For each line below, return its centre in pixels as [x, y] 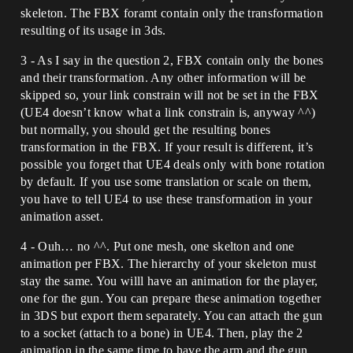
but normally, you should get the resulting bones [146, 130]
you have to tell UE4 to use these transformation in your [166, 199]
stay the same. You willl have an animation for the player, [169, 281]
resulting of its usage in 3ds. [93, 30]
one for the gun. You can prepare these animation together [171, 298]
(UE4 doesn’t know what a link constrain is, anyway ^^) [168, 112]
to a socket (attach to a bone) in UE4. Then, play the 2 [162, 333]
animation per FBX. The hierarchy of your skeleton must [169, 264]
